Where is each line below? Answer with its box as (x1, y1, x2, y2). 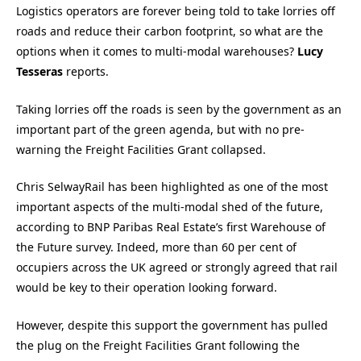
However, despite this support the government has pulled (16, 317, 328, 333)
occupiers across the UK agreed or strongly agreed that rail (16, 259, 338, 276)
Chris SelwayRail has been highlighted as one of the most (16, 179, 328, 195)
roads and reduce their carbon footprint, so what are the (16, 23, 323, 39)
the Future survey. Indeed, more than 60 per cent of (16, 239, 297, 255)
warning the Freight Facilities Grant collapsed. (16, 141, 266, 157)
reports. (63, 64, 109, 79)
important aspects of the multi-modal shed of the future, (16, 199, 323, 215)
